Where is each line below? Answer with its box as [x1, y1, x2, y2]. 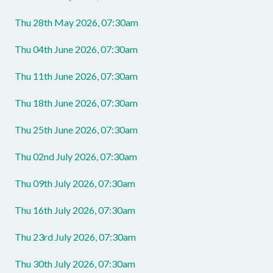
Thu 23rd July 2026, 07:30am [15, 231, 136, 243]
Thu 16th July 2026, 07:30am [15, 204, 135, 216]
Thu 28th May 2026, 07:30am [15, 16, 138, 28]
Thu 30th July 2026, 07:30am [15, 258, 135, 269]
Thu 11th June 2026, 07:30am [15, 70, 138, 82]
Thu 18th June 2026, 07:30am [15, 97, 138, 108]
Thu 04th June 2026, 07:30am [15, 43, 138, 55]
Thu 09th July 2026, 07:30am [15, 177, 135, 189]
